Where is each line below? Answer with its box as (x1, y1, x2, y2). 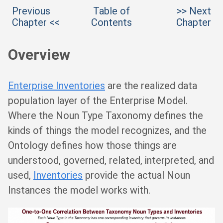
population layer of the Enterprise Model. (8, 94, 188, 107)
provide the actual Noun (83, 169, 190, 181)
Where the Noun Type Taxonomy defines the (8, 109, 203, 121)
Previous (12, 4, 50, 17)
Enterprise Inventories (8, 79, 105, 92)
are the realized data (105, 79, 197, 92)
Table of (93, 4, 130, 17)
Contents (91, 16, 132, 28)
